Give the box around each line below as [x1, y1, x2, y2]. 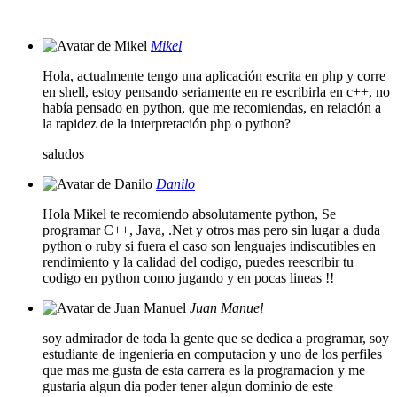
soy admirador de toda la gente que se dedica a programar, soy [43, 331, 389, 346]
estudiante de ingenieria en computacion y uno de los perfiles [43, 346, 382, 362]
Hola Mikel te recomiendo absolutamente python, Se [43, 206, 336, 222]
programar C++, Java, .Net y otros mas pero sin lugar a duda [43, 222, 380, 238]
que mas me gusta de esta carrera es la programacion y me [43, 362, 365, 378]
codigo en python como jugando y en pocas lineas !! [43, 270, 334, 286]
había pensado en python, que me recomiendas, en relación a [43, 100, 381, 116]
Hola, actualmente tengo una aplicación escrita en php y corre [43, 68, 385, 84]
